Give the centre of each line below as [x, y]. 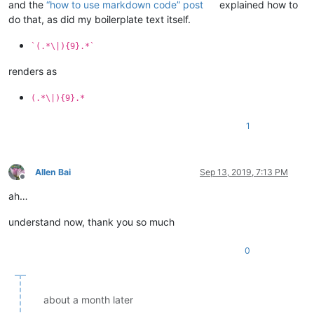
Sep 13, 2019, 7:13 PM [244, 172]
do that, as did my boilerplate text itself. [100, 19]
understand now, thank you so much [91, 221]
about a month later [88, 299]
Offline [35, 182]
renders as [33, 71]
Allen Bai [53, 172]
